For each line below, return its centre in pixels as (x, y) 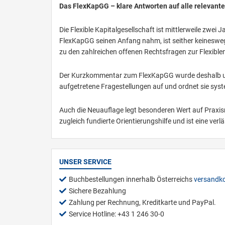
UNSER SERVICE (85, 161)
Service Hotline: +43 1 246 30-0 (117, 214)
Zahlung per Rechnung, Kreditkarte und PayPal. (142, 202)
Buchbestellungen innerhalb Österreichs (131, 179)
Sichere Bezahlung (97, 191)
